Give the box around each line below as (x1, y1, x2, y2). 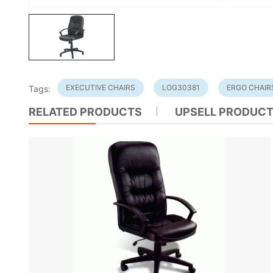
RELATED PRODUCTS (29, 105, 143, 119)
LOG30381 (162, 83, 200, 93)
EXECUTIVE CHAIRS (66, 83, 136, 93)
